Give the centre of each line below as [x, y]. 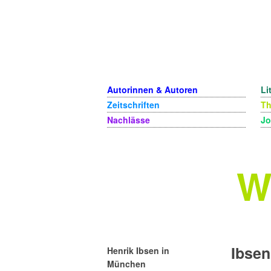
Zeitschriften [133, 105]
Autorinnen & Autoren [152, 90]
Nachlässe [129, 120]
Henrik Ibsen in [138, 251]
